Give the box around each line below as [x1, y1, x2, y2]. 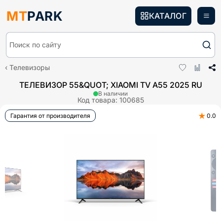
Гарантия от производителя [10, 112, 90, 119]
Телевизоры [9, 63, 50, 72]
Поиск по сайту [9, 40, 61, 49]
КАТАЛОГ [148, 10, 186, 21]
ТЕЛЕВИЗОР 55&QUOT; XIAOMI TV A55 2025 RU [19, 80, 202, 90]
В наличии [98, 90, 128, 97]
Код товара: [77, 96, 119, 104]
